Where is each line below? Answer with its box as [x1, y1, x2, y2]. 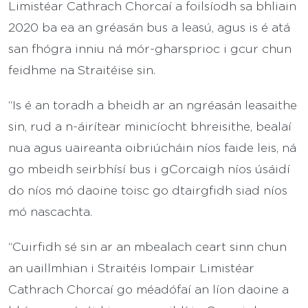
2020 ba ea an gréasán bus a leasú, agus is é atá [8, 19, 290, 34]
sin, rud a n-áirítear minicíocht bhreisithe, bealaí [8, 118, 291, 133]
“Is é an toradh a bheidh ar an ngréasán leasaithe [8, 96, 297, 112]
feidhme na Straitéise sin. [8, 61, 155, 77]
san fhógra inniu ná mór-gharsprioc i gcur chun [8, 40, 291, 56]
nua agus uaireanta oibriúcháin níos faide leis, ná [8, 139, 296, 155]
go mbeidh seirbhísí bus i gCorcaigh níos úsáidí [8, 160, 290, 176]
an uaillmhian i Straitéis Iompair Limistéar [8, 259, 254, 275]
